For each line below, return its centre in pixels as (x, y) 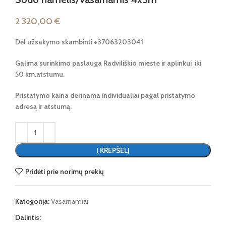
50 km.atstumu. (41, 74)
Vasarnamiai (70, 202)
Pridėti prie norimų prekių (64, 171)
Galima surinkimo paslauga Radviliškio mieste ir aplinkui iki (108, 63)
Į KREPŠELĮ (113, 151)
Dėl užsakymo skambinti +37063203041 (79, 42)
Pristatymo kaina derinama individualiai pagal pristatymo (105, 96)
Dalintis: (28, 218)
